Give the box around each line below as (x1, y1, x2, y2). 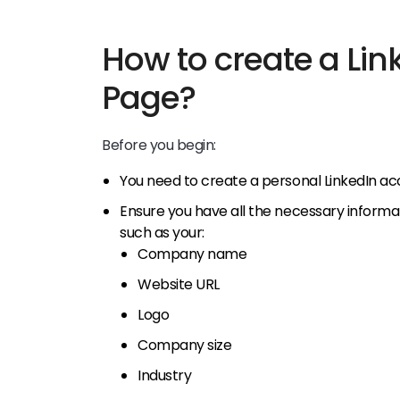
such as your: (120, 221, 204, 243)
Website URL (137, 273, 220, 295)
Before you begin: (102, 134, 216, 155)
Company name (137, 243, 247, 264)
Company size (137, 334, 232, 355)
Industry (137, 364, 192, 386)
